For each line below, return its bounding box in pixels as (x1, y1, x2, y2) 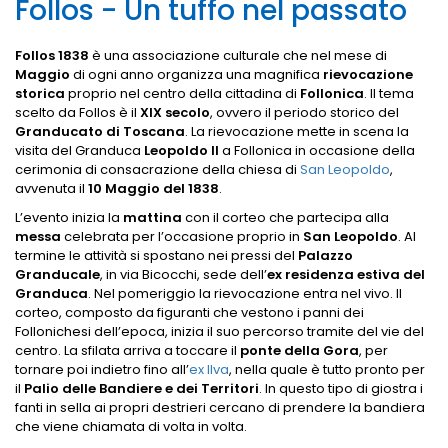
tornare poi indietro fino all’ (15, 360, 189, 379)
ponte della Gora (240, 341, 359, 360)
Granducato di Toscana (15, 122, 185, 141)
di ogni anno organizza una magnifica (70, 65, 323, 84)
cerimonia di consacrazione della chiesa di (15, 160, 300, 179)
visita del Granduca (15, 141, 144, 160)
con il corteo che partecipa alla (182, 208, 389, 227)
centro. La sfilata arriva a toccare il (15, 341, 240, 360)
